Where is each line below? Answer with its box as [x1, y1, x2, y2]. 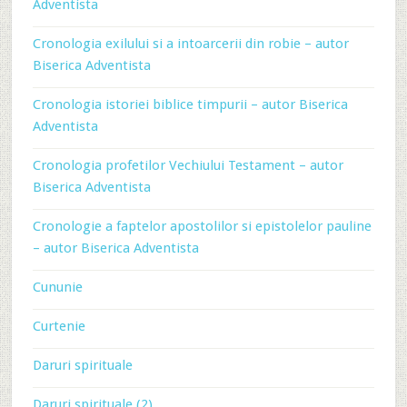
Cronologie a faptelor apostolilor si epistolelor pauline [32, 218, 372, 234]
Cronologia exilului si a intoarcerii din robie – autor [32, 35, 349, 52]
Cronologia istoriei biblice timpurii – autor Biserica [32, 96, 348, 113]
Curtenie [32, 318, 85, 334]
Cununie [32, 279, 83, 295]
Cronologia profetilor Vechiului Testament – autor [32, 157, 343, 174]
